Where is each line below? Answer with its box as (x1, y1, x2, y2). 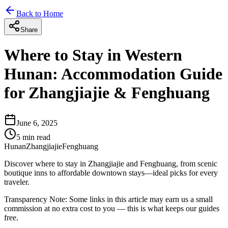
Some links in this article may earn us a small (67, 194, 213, 204)
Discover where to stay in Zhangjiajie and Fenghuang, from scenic (4, 159, 217, 168)
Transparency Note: (4, 194, 67, 204)
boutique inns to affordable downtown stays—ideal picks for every (4, 168, 218, 177)
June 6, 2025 (16, 118, 58, 127)
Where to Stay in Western (4, 46, 182, 65)
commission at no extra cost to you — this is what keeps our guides (4, 204, 219, 213)
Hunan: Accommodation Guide (4, 65, 222, 83)
